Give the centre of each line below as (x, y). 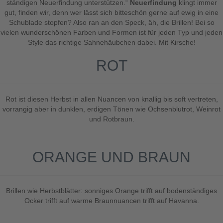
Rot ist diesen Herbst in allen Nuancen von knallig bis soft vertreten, (111, 99)
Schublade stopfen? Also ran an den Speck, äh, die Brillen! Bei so (111, 22)
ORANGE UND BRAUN (111, 157)
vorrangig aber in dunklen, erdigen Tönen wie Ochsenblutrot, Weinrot (111, 109)
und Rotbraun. (111, 119)
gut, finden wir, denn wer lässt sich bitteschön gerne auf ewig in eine (111, 12)
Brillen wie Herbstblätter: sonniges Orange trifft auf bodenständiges (111, 191)
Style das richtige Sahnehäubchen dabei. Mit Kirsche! (111, 42)
